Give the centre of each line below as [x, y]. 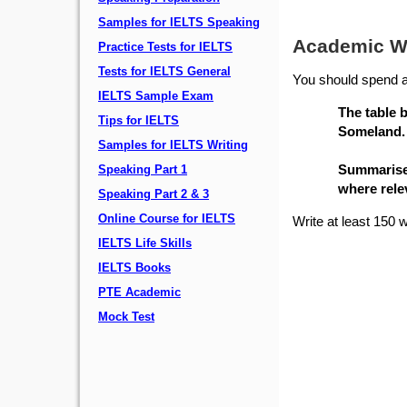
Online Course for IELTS [167, 219]
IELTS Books [134, 268]
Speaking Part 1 [143, 170]
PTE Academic [139, 293]
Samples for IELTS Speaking [179, 23]
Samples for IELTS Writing [173, 145]
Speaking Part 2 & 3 [154, 194]
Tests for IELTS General [164, 72]
